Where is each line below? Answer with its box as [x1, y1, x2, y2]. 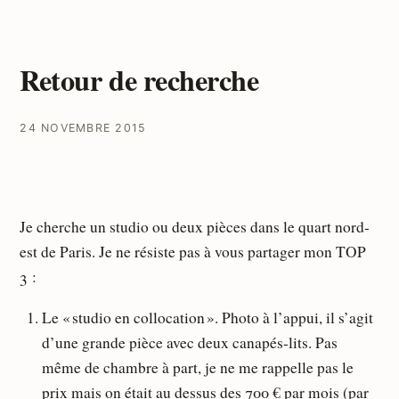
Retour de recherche [20, 58, 259, 101]
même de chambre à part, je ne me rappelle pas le [41, 356, 354, 378]
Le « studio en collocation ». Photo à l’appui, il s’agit [41, 306, 373, 328]
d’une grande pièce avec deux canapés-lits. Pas [41, 331, 338, 353]
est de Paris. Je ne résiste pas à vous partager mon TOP [20, 241, 367, 263]
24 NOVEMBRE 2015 [20, 121, 147, 135]
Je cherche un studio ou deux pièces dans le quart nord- [20, 216, 370, 238]
